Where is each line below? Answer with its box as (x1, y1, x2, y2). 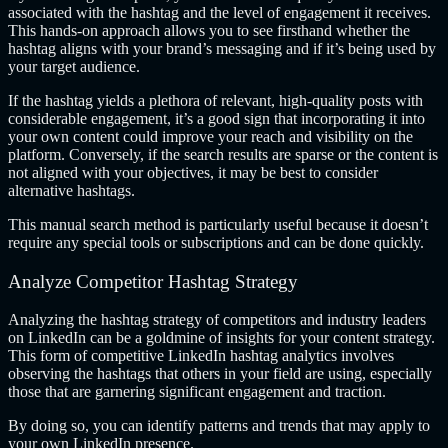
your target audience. (8, 57, 144, 75)
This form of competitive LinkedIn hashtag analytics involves (8, 347, 394, 365)
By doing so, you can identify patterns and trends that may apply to (8, 417, 430, 435)
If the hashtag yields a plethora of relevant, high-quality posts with (8, 91, 423, 109)
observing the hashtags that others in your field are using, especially (8, 365, 432, 383)
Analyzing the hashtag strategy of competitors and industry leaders (8, 311, 426, 329)
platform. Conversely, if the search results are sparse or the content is (8, 145, 438, 163)
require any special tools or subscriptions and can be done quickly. (8, 233, 424, 251)
